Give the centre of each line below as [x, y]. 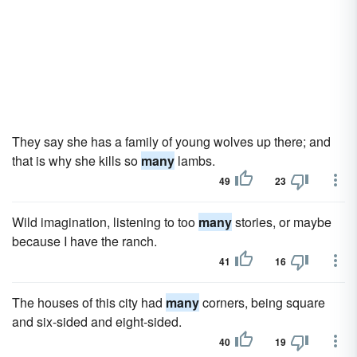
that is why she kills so [76, 161]
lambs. [195, 161]
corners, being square [262, 302]
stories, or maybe [282, 222]
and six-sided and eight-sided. [97, 322]
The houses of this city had [89, 302]
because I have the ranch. [84, 241]
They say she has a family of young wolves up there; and [171, 141]
